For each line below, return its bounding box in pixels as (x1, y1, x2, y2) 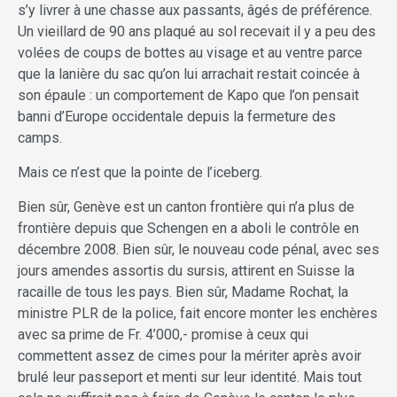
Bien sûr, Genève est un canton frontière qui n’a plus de (18, 198, 354, 216)
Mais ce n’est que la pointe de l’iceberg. (18, 164, 262, 182)
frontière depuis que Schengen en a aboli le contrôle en (18, 220, 359, 237)
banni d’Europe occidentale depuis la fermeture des (18, 108, 336, 126)
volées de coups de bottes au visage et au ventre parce (18, 44, 362, 62)
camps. (18, 129, 62, 147)
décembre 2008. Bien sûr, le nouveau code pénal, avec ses (18, 241, 379, 259)
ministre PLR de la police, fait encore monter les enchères (18, 305, 378, 323)
